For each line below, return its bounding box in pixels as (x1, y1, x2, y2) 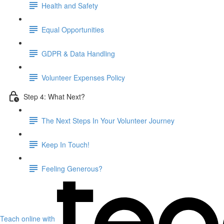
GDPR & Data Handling (41, 48, 115, 58)
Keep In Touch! (41, 139, 89, 149)
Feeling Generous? (41, 163, 102, 173)
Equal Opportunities (41, 24, 104, 34)
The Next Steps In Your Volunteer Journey (41, 115, 174, 125)
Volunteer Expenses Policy (41, 72, 125, 82)
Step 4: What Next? (23, 91, 85, 101)
